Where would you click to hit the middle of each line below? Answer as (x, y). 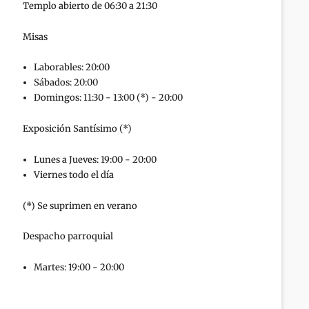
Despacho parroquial (68, 237)
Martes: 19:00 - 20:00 (79, 268)
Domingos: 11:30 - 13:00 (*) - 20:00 (109, 98)
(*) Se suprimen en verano (80, 206)
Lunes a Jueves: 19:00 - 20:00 (96, 159)
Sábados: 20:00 (66, 83)
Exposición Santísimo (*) (78, 129)
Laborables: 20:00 (72, 68)
